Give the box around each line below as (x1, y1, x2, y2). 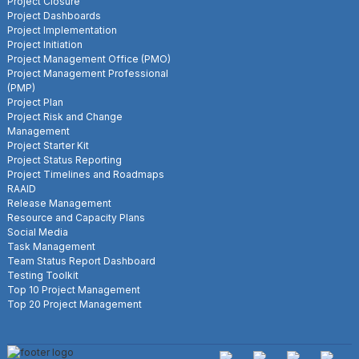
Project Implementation (7, 24, 117, 37)
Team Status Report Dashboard (7, 255, 155, 268)
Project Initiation (7, 38, 83, 51)
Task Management (7, 240, 95, 253)
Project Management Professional (7, 67, 168, 80)
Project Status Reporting (7, 154, 122, 167)
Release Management (7, 197, 111, 210)
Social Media (7, 226, 68, 239)
